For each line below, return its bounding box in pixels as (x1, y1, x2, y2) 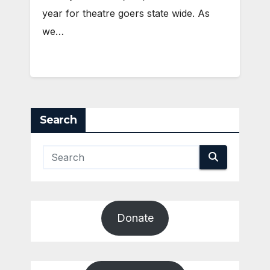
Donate (116, 211, 154, 224)
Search (40, 113, 77, 127)
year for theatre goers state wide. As (42, 7, 210, 19)
